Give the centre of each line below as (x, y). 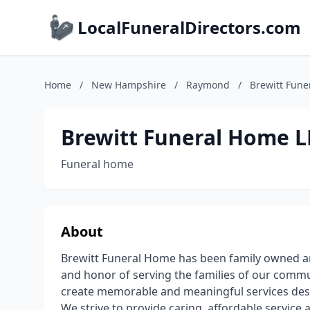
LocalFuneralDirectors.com (189, 27)
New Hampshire (129, 85)
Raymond (208, 85)
